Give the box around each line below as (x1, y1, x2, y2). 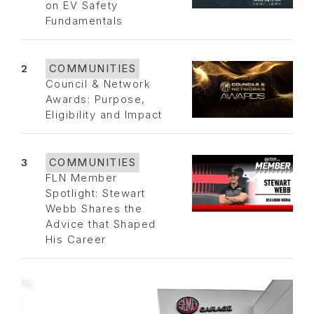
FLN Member (45, 172, 118, 185)
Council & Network (45, 78, 151, 91)
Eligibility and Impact (45, 109, 163, 122)
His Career (45, 233, 107, 247)
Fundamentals (45, 15, 123, 28)
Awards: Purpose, (45, 93, 146, 107)
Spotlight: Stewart (45, 187, 146, 200)
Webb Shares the (45, 203, 143, 216)
